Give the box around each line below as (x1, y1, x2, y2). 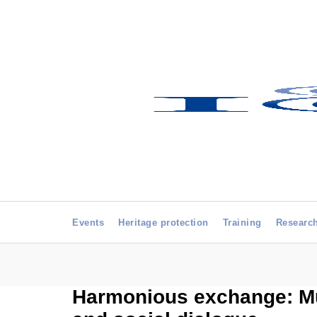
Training (222, 217, 262, 228)
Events (72, 217, 104, 228)
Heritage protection (118, 217, 209, 228)
